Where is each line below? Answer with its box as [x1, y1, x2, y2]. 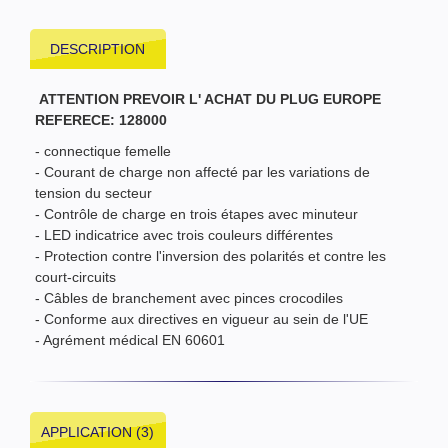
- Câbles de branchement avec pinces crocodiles [35, 289, 347, 306]
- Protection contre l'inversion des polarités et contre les [35, 247, 386, 264]
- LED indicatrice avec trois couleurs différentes [35, 226, 337, 243]
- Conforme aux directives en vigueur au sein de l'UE [35, 310, 372, 327]
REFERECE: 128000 [35, 111, 167, 128]
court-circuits [35, 268, 120, 285]
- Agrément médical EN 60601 [35, 331, 229, 348]
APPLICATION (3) [41, 423, 155, 440]
